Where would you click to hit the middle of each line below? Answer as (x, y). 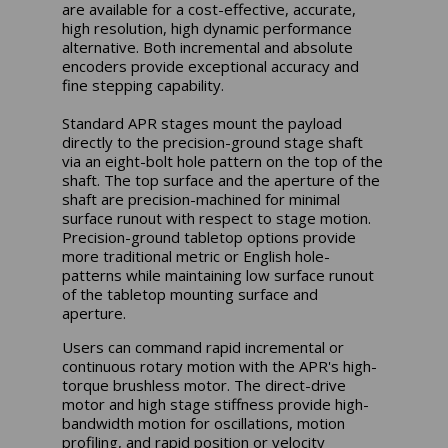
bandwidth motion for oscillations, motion (204, 422)
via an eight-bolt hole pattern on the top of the (223, 160)
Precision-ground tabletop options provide (209, 236)
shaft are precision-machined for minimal (201, 198)
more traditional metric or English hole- (196, 255)
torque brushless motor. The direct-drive (204, 384)
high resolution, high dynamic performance (207, 27)
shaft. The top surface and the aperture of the (221, 179)
